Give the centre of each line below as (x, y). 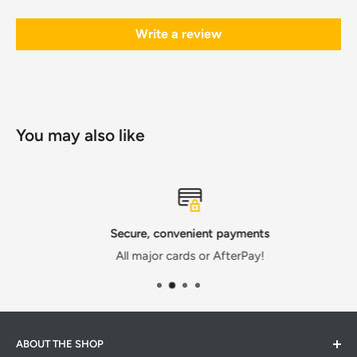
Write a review (178, 34)
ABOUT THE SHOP (60, 344)
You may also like (80, 135)
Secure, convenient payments (180, 234)
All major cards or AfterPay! (180, 256)
